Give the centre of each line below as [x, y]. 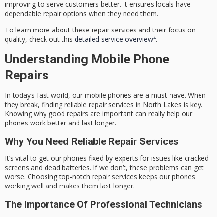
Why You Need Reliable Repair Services [92, 141]
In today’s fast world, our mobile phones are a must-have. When [105, 95]
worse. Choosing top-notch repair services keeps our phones [100, 177]
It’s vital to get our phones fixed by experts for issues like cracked [107, 158]
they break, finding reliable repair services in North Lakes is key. [104, 105]
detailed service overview [114, 39]
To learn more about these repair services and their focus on [100, 30]
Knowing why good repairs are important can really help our [99, 114]
